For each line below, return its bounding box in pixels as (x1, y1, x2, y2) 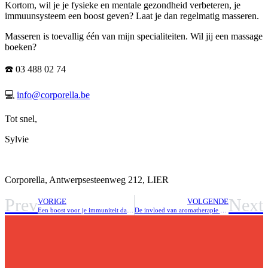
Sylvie (5, 134, 29, 145)
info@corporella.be (17, 90, 90, 100)
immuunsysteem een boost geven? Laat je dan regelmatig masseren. (5, 11, 259, 22)
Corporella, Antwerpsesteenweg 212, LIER (5, 175, 169, 185)
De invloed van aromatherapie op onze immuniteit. (220, 206, 227, 214)
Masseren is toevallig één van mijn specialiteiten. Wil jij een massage (5, 31, 263, 42)
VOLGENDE (187, 197, 229, 206)
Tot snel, (5, 114, 37, 124)
